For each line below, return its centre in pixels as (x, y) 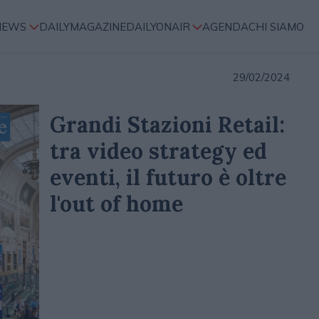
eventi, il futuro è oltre (168, 177)
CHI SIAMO (277, 26)
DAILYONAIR (158, 26)
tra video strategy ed (158, 151)
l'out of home (116, 204)
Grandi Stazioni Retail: (167, 125)
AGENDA (226, 26)
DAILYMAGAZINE (82, 26)
